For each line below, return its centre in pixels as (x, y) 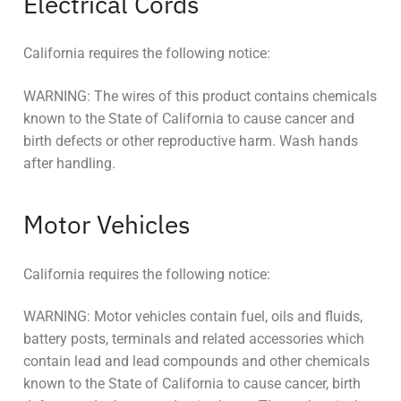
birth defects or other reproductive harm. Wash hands (191, 141)
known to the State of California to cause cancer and (189, 118)
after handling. (69, 163)
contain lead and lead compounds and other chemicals (196, 362)
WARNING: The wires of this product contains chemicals (200, 96)
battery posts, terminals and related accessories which (194, 339)
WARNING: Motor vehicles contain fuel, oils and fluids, (193, 317)
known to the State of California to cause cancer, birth (192, 384)
